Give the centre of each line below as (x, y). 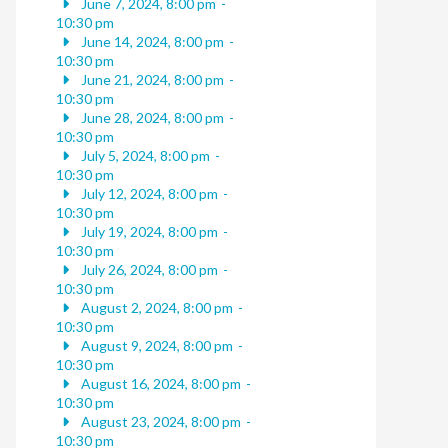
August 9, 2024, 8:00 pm (155, 346)
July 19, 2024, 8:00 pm (147, 232)
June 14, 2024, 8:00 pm (150, 42)
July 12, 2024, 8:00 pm (147, 194)
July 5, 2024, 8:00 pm (143, 156)
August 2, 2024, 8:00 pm (155, 308)
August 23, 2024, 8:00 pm (159, 422)
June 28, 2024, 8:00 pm (150, 118)
